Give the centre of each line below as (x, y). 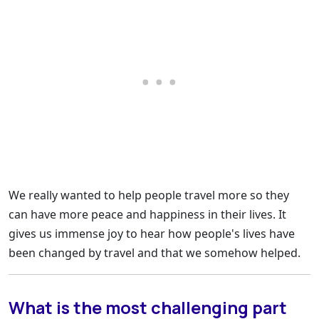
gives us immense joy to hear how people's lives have (152, 234)
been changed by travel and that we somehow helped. (155, 253)
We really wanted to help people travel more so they (149, 195)
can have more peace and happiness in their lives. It (147, 215)
